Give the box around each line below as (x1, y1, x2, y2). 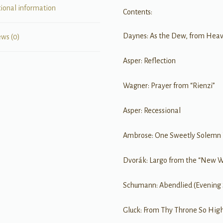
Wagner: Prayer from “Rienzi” (123, 81, 216, 90)
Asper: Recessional (123, 106, 181, 114)
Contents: (123, 8, 153, 16)
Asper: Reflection (123, 56, 176, 65)
